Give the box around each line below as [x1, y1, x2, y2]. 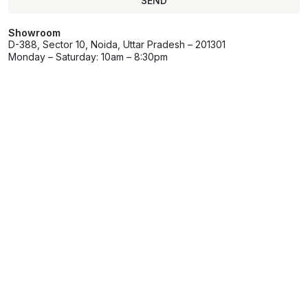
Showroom [8, 27, 60, 38]
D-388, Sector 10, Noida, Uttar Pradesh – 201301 [8, 38, 225, 50]
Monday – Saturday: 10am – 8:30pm [8, 51, 168, 63]
